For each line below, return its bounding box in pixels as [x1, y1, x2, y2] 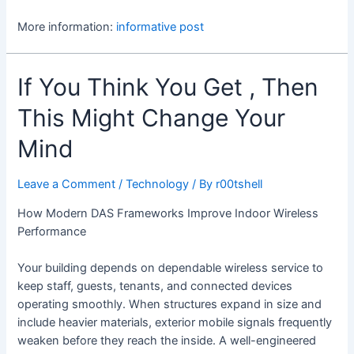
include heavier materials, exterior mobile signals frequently [17, 315, 333, 330]
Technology [126, 177, 190, 192]
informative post [116, 19, 205, 34]
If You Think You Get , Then [17, 73, 319, 102]
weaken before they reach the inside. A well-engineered [17, 333, 317, 348]
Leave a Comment [17, 177, 116, 192]
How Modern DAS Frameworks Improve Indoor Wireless [17, 205, 319, 220]
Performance [17, 224, 87, 239]
